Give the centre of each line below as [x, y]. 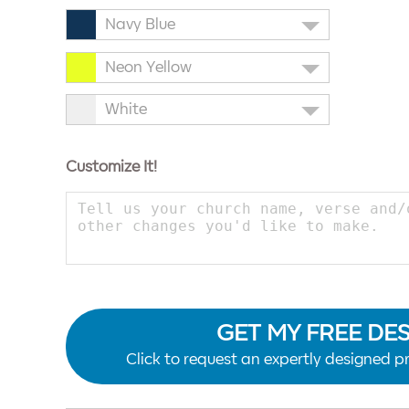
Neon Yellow [148, 67]
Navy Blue [140, 25]
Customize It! [111, 168]
